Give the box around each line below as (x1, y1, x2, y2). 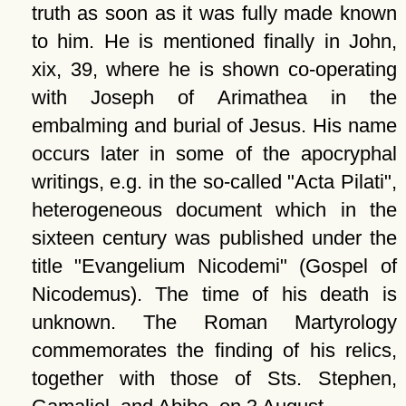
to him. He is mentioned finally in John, (31, 30, 397, 53)
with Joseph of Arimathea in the (31, 86, 397, 109)
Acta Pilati (295, 170, 384, 193)
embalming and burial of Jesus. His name (31, 114, 397, 137)
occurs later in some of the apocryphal (31, 142, 397, 165)
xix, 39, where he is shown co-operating (31, 58, 397, 81)
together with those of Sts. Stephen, (31, 367, 397, 390)
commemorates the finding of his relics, (31, 339, 397, 362)
